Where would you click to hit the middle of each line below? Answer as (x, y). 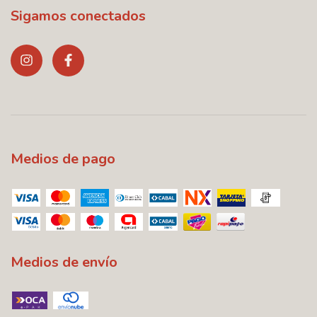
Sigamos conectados (78, 16)
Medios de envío (64, 262)
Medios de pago (63, 159)
